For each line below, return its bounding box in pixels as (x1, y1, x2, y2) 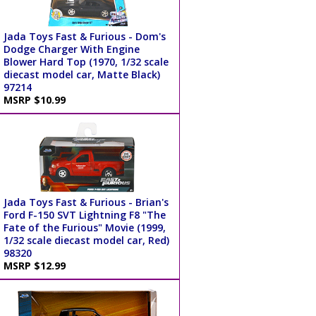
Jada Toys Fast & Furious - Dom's (3, 30, 166, 44)
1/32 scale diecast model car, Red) (3, 233, 169, 248)
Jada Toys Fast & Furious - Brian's (3, 195, 169, 209)
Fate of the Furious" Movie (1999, (3, 221, 166, 235)
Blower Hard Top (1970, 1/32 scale (3, 55, 169, 69)
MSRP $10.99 (3, 93, 71, 107)
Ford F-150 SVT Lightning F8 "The (3, 208, 166, 222)
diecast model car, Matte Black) (3, 68, 160, 82)
